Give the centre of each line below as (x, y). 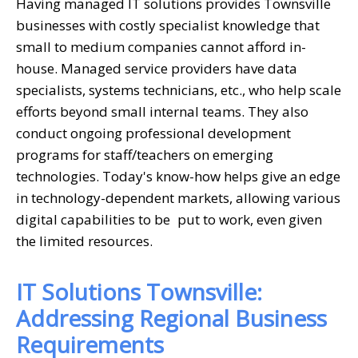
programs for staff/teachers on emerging (145, 154)
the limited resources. (84, 241)
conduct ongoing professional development (153, 133)
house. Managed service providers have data (157, 68)
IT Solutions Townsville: (139, 291)
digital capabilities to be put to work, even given (169, 219)
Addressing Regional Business (171, 318)
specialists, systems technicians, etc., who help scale (179, 89)
